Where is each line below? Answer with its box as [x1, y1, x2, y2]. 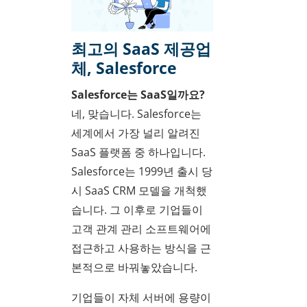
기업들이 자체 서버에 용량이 [71, 289, 211, 305]
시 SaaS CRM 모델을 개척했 [71, 182, 207, 198]
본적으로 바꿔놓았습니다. [71, 259, 197, 275]
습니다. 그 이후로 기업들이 [71, 201, 203, 217]
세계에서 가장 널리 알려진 [71, 125, 200, 140]
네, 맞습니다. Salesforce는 [71, 106, 201, 121]
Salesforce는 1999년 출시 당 [71, 163, 212, 179]
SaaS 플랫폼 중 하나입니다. [71, 144, 206, 160]
